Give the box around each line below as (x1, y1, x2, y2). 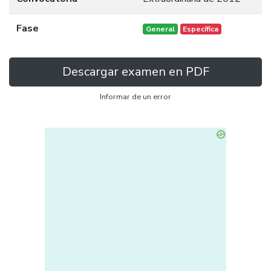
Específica (183, 24, 219, 34)
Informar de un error (100, 91, 171, 102)
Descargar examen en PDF (62, 64, 209, 80)
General (145, 24, 175, 34)
